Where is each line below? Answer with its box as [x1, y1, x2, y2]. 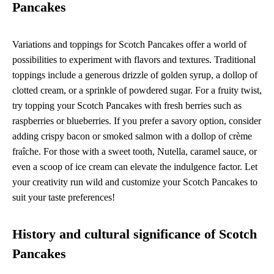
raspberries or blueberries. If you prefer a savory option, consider [12, 115, 261, 126]
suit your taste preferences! [12, 191, 115, 202]
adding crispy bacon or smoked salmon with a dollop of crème [12, 130, 252, 141]
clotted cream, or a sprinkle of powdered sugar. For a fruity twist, [12, 84, 262, 95]
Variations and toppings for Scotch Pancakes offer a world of [12, 39, 246, 50]
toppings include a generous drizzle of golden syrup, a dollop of [12, 69, 257, 80]
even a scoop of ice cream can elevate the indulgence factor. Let [12, 161, 257, 172]
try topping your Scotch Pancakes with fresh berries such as [12, 100, 242, 111]
